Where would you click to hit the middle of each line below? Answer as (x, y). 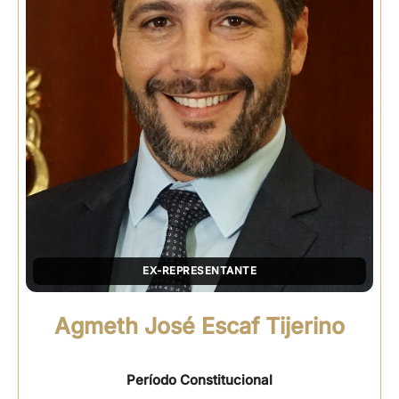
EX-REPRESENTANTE (199, 270)
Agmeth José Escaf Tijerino (199, 326)
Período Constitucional (199, 379)
